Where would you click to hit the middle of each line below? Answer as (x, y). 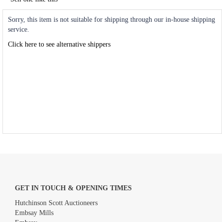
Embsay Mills (34, 213)
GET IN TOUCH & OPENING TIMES (73, 188)
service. (19, 30)
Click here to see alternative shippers (59, 45)
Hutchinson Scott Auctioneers (56, 203)
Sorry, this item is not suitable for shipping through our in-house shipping (111, 20)
